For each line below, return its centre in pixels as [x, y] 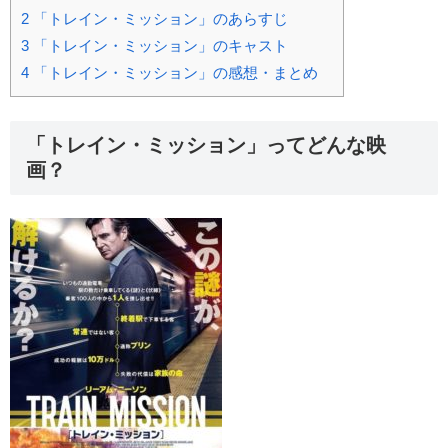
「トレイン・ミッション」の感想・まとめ [173, 73]
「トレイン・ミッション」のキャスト [158, 46]
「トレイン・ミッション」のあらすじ [158, 19]
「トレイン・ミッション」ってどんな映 [206, 145]
